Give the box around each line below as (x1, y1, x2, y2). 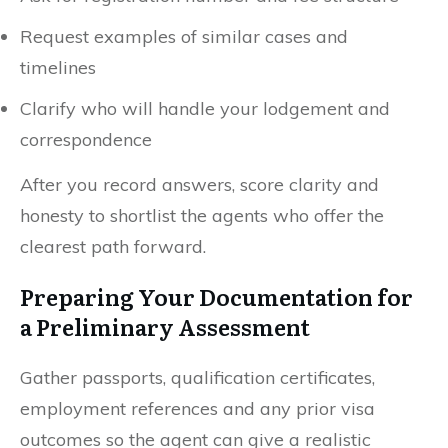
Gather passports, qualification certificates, (20, 365, 375, 389)
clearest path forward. (20, 234, 206, 258)
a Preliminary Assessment (20, 309, 310, 343)
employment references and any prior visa (20, 396, 375, 420)
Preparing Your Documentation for (20, 279, 413, 313)
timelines (20, 55, 96, 79)
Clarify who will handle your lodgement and (20, 96, 390, 120)
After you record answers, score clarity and (20, 172, 379, 196)
